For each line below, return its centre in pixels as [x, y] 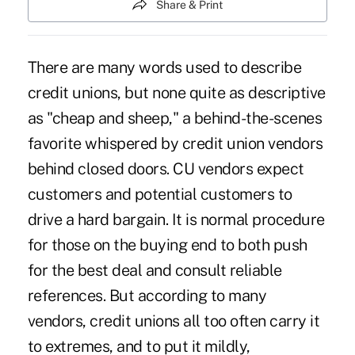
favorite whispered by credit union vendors [175, 143]
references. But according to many [147, 295]
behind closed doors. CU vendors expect [166, 168]
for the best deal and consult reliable [155, 270]
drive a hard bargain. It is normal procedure [176, 219]
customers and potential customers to [160, 194]
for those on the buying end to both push [167, 244]
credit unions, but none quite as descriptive [176, 92]
